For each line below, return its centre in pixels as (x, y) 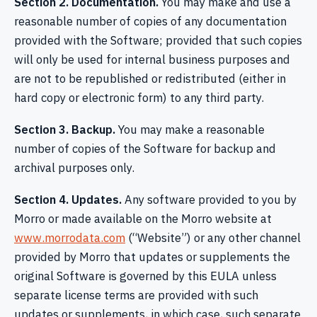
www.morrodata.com (70, 238)
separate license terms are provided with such (136, 295)
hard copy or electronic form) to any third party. (139, 97)
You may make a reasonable (190, 129)
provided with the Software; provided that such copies (158, 40)
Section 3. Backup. (65, 129)
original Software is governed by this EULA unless (145, 276)
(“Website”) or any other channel (213, 238)
